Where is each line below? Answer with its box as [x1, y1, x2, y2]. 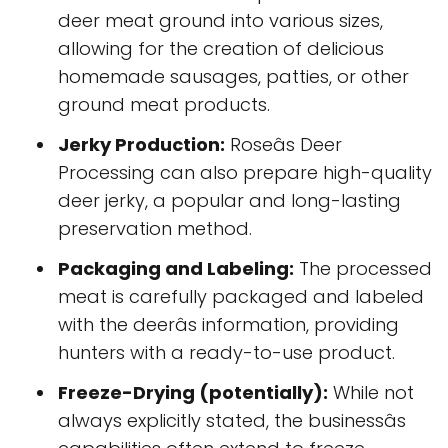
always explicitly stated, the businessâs [58, 408, 406, 434]
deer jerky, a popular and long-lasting [58, 188, 401, 214]
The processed [294, 256, 432, 282]
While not [328, 380, 414, 406]
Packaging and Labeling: [58, 256, 294, 282]
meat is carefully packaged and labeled [58, 284, 424, 310]
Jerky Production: [58, 132, 225, 158]
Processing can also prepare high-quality [58, 160, 432, 186]
